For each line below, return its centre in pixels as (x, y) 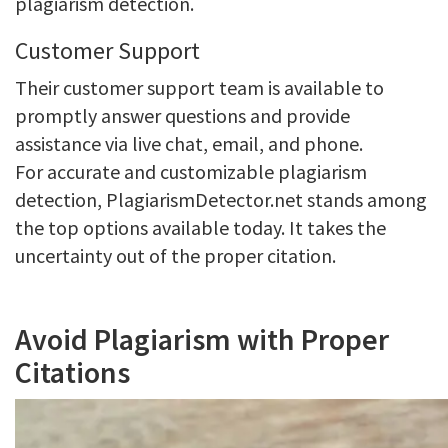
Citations (72, 372)
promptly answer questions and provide (182, 115)
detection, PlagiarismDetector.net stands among (221, 199)
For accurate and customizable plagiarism (191, 171)
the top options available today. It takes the (200, 227)
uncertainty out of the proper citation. (175, 255)
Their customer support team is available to (199, 87)
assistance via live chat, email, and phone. (189, 143)
